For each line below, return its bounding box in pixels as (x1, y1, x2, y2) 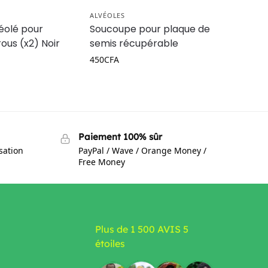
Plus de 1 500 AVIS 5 (95, 223, 188, 235)
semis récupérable (90, 36, 179, 51)
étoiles (95, 237, 125, 249)
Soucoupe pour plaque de (90, 22, 211, 36)
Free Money (78, 156, 125, 167)
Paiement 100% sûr (78, 131, 162, 143)
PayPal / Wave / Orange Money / (78, 144, 206, 156)
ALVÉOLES (90, 11, 125, 20)
